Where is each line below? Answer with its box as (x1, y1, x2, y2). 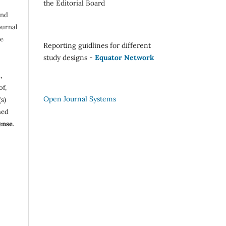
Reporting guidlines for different (43, 40, 151, 50)
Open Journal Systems (43, 94, 116, 103)
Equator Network (95, 52, 154, 62)
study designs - (43, 52, 95, 62)
